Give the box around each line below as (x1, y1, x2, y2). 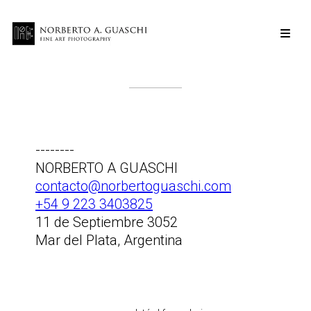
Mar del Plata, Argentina (35, 231, 183, 249)
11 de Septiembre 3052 (35, 213, 178, 230)
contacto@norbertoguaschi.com (35, 177, 231, 194)
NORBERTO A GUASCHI (35, 159, 178, 176)
